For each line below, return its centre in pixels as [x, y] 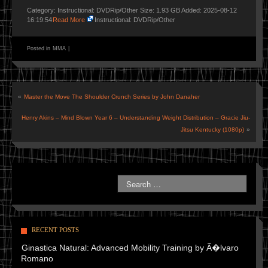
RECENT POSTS [55, 230]
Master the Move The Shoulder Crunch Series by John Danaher [112, 97]
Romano [37, 258]
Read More [69, 20]
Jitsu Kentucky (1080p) [212, 130]
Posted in [39, 48]
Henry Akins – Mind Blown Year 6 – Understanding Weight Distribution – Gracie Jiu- [136, 118]
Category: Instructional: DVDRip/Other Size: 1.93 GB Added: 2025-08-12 [132, 10]
